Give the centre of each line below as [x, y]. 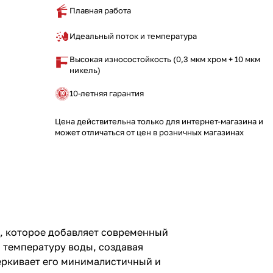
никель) [85, 70]
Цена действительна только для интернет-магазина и [159, 121]
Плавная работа [100, 11]
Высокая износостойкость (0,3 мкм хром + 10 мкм [165, 59]
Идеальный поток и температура [133, 36]
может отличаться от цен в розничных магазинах [149, 132]
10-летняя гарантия [107, 93]
